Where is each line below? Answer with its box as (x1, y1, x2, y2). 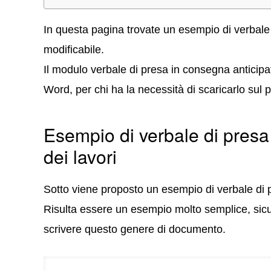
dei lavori (44, 143, 117, 169)
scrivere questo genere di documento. (44, 223, 226, 235)
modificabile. (44, 44, 104, 56)
